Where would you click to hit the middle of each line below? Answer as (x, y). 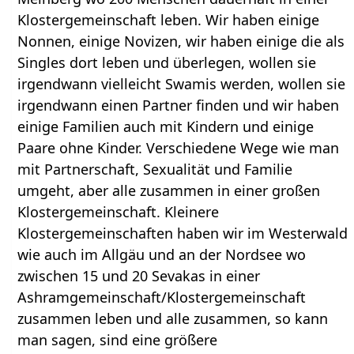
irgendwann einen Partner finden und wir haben (179, 105)
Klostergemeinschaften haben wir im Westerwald (183, 233)
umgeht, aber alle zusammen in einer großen (169, 190)
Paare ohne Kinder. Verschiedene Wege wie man (179, 147)
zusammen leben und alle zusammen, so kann (173, 318)
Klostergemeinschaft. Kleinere (119, 211)
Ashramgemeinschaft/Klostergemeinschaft (162, 297)
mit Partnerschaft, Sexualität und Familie (155, 169)
